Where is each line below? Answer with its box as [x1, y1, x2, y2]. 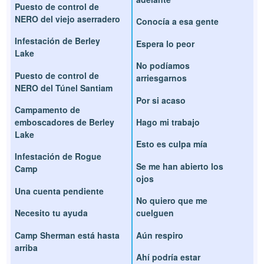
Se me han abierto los [136, 160, 223, 172]
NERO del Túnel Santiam [15, 81, 113, 94]
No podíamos [136, 60, 190, 72]
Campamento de [15, 104, 81, 115]
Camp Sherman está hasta [15, 229, 120, 241]
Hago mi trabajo [136, 116, 200, 128]
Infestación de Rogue [15, 150, 102, 163]
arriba [15, 241, 38, 253]
